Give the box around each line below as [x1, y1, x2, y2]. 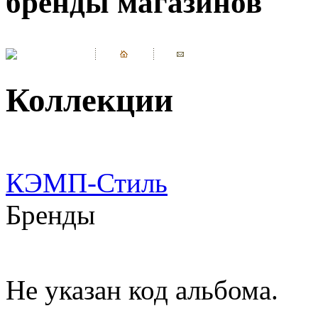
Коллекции [6, 82, 173, 119]
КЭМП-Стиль [6, 167, 168, 198]
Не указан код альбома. [6, 274, 278, 305]
